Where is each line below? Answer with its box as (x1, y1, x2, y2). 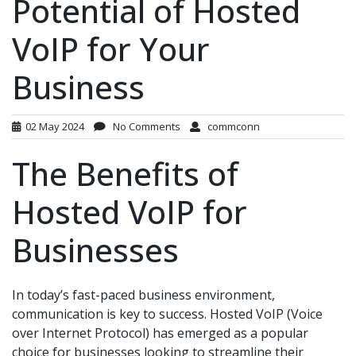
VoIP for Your (12, 27, 210, 71)
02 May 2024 (21, 119, 84, 133)
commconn (200, 119, 260, 133)
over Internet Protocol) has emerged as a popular (12, 324, 308, 342)
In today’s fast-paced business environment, (12, 286, 275, 304)
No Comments (106, 119, 180, 133)
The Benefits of (12, 152, 238, 195)
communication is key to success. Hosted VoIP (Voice (12, 305, 323, 323)
